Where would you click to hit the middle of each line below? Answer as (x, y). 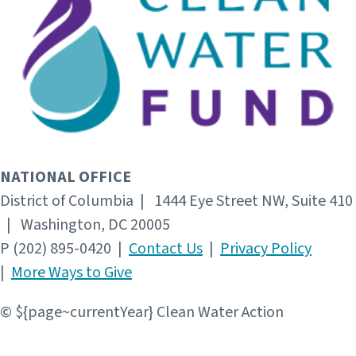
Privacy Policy (266, 249)
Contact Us (166, 249)
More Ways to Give (72, 273)
